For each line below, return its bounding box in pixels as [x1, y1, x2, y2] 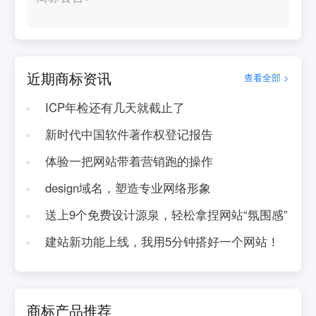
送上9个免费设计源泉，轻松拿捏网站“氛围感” [44, 205, 288, 223]
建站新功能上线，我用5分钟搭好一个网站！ [44, 232, 279, 250]
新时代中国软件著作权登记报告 [44, 125, 213, 142]
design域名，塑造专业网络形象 [44, 178, 211, 196]
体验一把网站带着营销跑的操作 [44, 152, 213, 169]
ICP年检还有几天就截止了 [44, 99, 185, 116]
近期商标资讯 [27, 67, 112, 88]
